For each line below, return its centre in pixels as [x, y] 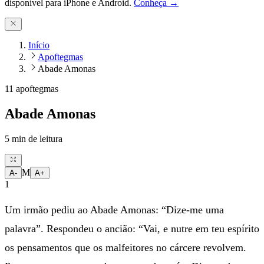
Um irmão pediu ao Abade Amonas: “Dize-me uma [114, 210]
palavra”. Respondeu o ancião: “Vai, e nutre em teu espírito [132, 229]
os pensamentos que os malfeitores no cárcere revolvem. [126, 248]
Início [39, 45]
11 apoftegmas [32, 89]
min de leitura [36, 138]
